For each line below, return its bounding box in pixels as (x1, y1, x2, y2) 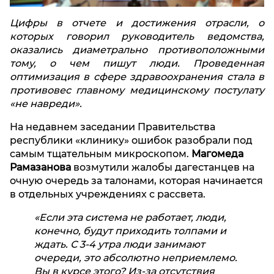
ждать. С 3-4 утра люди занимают (34, 239, 205, 251)
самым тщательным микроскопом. (10, 148, 191, 160)
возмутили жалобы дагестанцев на (73, 161, 254, 174)
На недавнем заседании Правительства (10, 121, 215, 133)
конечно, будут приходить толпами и (34, 225, 226, 237)
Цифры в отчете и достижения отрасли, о (10, 17, 264, 29)
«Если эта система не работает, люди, (34, 212, 226, 224)
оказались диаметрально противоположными (10, 44, 264, 56)
